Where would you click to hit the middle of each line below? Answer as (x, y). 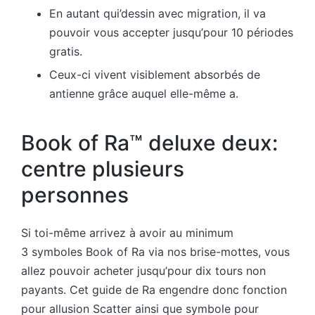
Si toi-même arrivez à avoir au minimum (127, 233)
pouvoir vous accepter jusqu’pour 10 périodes (171, 32)
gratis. (66, 51)
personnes (75, 194)
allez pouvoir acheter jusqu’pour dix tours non (143, 271)
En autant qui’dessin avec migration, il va (157, 13)
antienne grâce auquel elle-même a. (144, 94)
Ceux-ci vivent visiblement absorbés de (155, 75)
